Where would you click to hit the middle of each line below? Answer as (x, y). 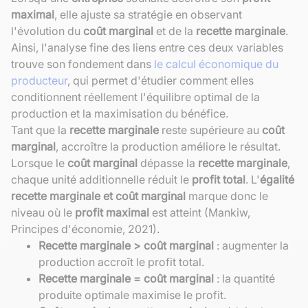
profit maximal (112, 212)
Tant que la (40, 130)
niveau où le (43, 212)
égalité (277, 179)
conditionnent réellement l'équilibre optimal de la (135, 97)
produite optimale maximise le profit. (132, 295)
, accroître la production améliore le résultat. (168, 146)
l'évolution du (47, 31)
